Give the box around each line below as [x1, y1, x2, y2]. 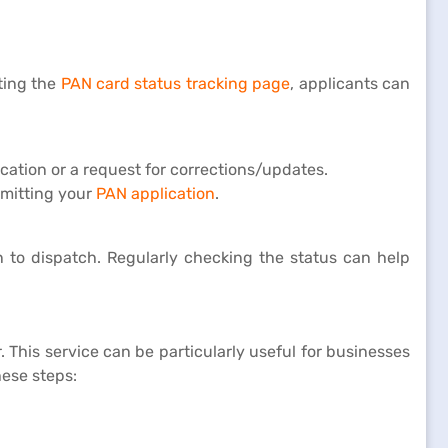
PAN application [96, 184, 215, 203]
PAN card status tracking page [60, 74, 291, 93]
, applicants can [290, 74, 411, 93]
